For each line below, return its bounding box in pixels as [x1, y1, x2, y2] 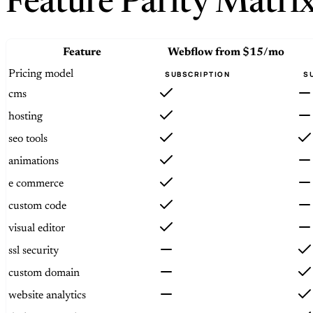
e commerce [8, 177, 64, 189]
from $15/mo [214, 46, 284, 58]
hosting [8, 110, 43, 122]
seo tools [8, 133, 48, 145]
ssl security [8, 245, 59, 256]
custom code [8, 200, 66, 212]
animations [8, 155, 59, 167]
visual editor [8, 222, 65, 234]
